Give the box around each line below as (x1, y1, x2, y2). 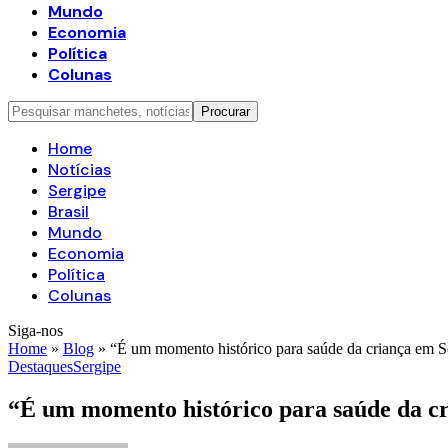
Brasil (48, 201, 89, 222)
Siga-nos (8, 322, 63, 339)
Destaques (8, 358, 73, 375)
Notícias (48, 159, 111, 180)
